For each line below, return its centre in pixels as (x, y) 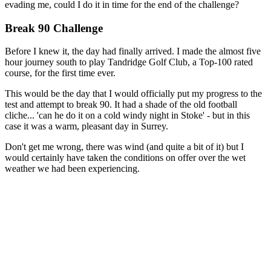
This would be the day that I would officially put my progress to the (133, 94)
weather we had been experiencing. (72, 169)
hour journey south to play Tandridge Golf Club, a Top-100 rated (129, 62)
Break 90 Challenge (54, 28)
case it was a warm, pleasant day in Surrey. (87, 126)
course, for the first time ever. (60, 73)
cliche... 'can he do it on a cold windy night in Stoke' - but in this (127, 116)
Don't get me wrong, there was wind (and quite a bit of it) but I (124, 147)
